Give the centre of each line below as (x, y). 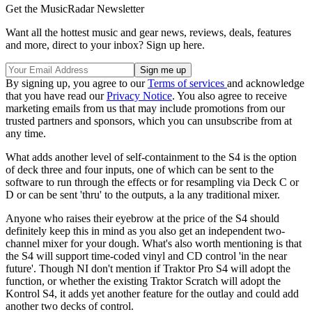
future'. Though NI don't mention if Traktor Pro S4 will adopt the (148, 269)
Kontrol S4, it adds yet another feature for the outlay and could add (152, 294)
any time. (26, 134)
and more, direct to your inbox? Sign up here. (105, 45)
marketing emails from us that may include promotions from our (145, 109)
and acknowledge (266, 84)
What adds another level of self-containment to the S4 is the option (151, 157)
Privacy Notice (139, 96)
